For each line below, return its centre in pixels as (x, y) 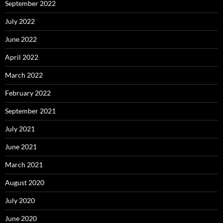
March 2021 (24, 165)
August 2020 (25, 183)
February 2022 (28, 93)
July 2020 (20, 201)
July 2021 (20, 129)
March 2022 (24, 75)
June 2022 (21, 39)
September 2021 (30, 111)
